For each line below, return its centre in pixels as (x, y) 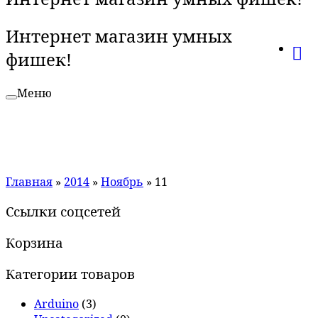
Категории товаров (70, 273)
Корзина (34, 243)
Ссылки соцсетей (63, 212)
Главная (29, 181)
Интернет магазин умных (119, 35)
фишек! (39, 59)
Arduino (56, 303)
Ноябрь (122, 181)
